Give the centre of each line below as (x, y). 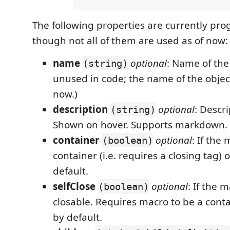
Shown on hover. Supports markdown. (140, 125)
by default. (78, 217)
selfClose (74, 187)
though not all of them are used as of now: (130, 41)
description (80, 110)
